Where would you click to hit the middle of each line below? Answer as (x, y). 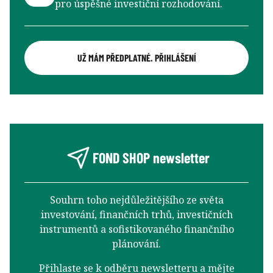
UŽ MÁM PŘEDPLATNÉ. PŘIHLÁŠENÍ (136, 57)
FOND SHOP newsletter (151, 158)
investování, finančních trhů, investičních (136, 214)
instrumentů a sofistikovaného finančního (136, 229)
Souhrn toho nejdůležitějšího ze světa (136, 200)
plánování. (136, 243)
